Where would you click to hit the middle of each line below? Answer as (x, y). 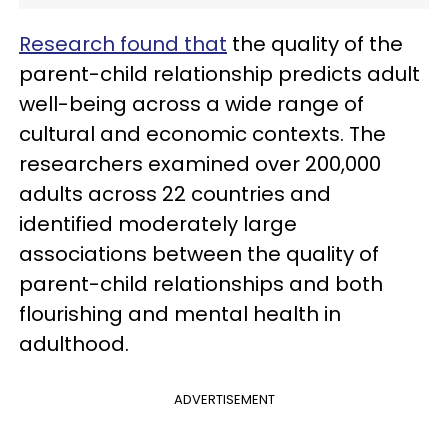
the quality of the (315, 44)
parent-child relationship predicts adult (219, 74)
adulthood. (76, 344)
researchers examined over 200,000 (200, 164)
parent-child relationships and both (201, 284)
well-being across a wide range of (191, 104)
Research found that (123, 44)
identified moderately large (158, 224)
